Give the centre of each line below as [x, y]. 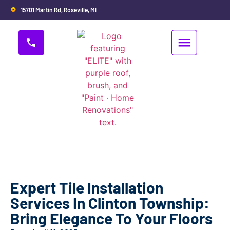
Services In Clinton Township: [110, 203]
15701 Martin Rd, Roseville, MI [59, 10]
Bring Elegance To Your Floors [111, 218]
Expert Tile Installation [87, 187]
